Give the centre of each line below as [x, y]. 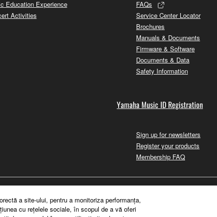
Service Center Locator [168, 15]
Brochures [150, 26]
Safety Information [162, 71]
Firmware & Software [165, 48]
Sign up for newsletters [168, 134]
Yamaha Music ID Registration [160, 104]
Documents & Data [163, 60]
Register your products [168, 145]
